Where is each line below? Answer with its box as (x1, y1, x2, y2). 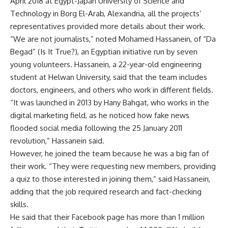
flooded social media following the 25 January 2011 (10, 123, 182, 133)
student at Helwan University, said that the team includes (10, 72, 207, 82)
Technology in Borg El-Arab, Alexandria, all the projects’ (10, 8, 202, 18)
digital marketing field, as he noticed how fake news (10, 110, 189, 120)
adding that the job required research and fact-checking (10, 186, 202, 196)
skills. (10, 199, 28, 209)
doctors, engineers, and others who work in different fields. (10, 84, 213, 95)
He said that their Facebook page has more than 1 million (10, 212, 205, 222)
